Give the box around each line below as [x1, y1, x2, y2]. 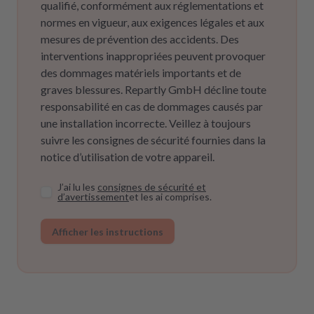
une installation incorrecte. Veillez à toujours [41, 116, 251, 130]
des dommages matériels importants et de [41, 66, 241, 79]
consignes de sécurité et [97, 181, 206, 193]
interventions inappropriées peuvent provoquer [41, 49, 266, 62]
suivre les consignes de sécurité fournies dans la [41, 133, 266, 146]
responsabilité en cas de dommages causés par [41, 100, 263, 113]
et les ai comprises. [129, 191, 212, 203]
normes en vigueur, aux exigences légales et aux [41, 15, 264, 29]
